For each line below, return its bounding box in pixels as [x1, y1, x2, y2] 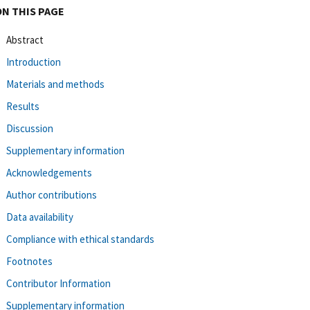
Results [6, 99, 39, 113]
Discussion [6, 121, 53, 135]
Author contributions [6, 188, 97, 201]
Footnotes [6, 254, 53, 268]
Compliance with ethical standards [6, 232, 154, 246]
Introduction [6, 55, 61, 69]
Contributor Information [6, 276, 111, 290]
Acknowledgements [6, 165, 92, 179]
